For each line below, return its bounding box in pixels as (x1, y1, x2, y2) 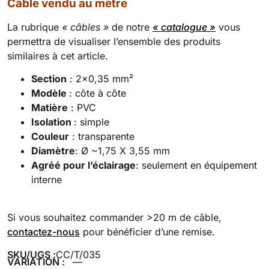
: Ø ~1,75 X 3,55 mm (75, 145, 170, 157)
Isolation (31, 116, 74, 128)
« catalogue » (153, 21, 216, 34)
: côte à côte (69, 87, 126, 100)
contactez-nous (7, 225, 80, 238)
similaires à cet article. (7, 50, 108, 62)
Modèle (31, 87, 69, 100)
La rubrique (7, 21, 62, 34)
